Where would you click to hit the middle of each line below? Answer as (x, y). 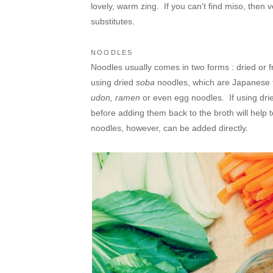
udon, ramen (117, 98)
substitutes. (113, 22)
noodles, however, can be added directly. (169, 128)
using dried (113, 83)
